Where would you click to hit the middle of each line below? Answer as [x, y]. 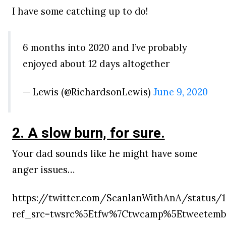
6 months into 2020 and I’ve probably [105, 48]
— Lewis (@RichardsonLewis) [88, 92]
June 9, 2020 [180, 92]
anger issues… [44, 169]
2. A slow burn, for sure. [89, 133]
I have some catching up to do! [80, 11]
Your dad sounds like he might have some [105, 153]
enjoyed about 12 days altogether [96, 64]
